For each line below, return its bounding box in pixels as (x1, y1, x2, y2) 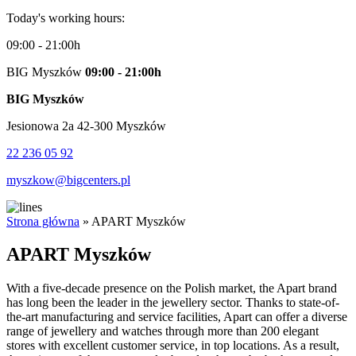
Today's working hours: (6, 10, 125, 25)
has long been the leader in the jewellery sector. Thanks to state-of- (6, 296, 339, 310)
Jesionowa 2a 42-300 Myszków (6, 118, 166, 133)
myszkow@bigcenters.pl (6, 172, 130, 187)
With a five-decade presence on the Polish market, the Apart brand (6, 281, 337, 296)
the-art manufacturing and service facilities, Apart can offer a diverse (6, 310, 347, 324)
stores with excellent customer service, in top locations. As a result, (6, 339, 339, 353)
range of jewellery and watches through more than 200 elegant (6, 324, 319, 339)
